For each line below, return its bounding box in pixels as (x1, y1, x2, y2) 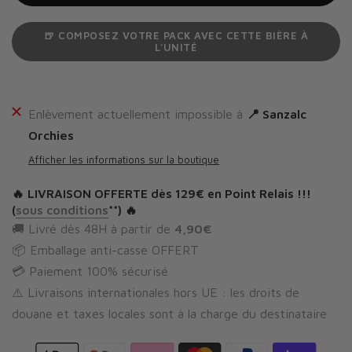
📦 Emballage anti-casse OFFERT (12, 243, 199, 257)
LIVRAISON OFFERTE (27, 186, 148, 200)
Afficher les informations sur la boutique (28, 153, 219, 166)
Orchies (28, 128, 74, 142)
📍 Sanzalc (247, 107, 306, 121)
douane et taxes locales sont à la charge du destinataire (12, 306, 327, 321)
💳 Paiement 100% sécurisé (12, 264, 168, 278)
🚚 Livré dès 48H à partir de (12, 222, 174, 236)
